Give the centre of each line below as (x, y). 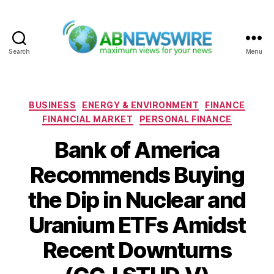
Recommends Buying (137, 175)
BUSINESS (53, 105)
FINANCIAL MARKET (88, 119)
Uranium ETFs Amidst (137, 225)
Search (19, 51)
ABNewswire (168, 62)
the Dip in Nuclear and (137, 200)
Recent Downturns (137, 250)
